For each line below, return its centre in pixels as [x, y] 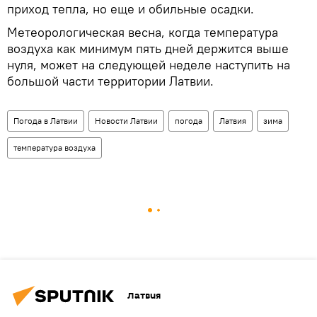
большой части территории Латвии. [110, 81]
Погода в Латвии [46, 120]
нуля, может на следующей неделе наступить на [149, 64]
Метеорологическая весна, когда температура [143, 32]
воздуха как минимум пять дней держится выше [148, 48]
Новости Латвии [126, 120]
